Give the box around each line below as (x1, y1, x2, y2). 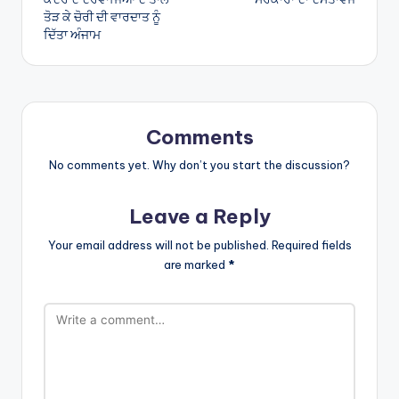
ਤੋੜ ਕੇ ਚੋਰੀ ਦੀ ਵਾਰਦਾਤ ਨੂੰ (44, 8, 160, 25)
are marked (164, 257, 228, 273)
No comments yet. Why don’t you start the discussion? (49, 158, 350, 173)
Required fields (271, 238, 352, 253)
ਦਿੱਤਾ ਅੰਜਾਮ (44, 26, 101, 43)
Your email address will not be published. (47, 238, 269, 253)
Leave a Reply (128, 204, 271, 230)
